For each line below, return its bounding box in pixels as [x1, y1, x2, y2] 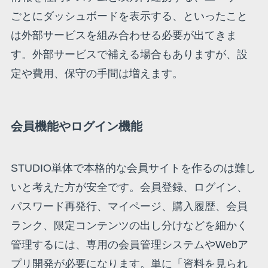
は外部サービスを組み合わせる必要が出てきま [10, 29, 237, 41]
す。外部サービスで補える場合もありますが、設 [10, 48, 248, 60]
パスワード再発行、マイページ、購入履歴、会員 [10, 200, 248, 212]
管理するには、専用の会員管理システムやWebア [10, 238, 248, 251]
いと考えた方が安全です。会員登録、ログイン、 [10, 181, 248, 193]
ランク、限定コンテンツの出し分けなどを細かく [10, 219, 248, 232]
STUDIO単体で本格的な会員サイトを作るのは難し [10, 162, 256, 174]
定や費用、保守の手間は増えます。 [10, 67, 183, 80]
